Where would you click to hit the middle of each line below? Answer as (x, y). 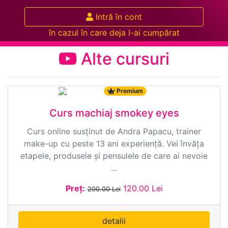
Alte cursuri (123, 59)
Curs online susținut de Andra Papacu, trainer (114, 131)
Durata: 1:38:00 (76, 91)
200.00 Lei (104, 189)
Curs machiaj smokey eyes (114, 113)
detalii (114, 221)
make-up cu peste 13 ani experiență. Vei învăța (114, 143)
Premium (129, 91)
